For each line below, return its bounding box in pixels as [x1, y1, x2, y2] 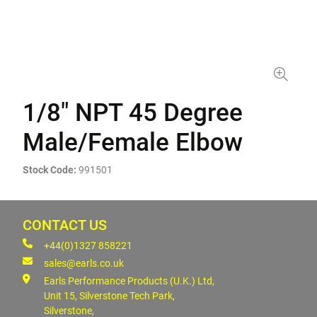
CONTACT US [23, 217, 107, 234]
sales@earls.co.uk [44, 258, 124, 269]
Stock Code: [23, 164, 76, 175]
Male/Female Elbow [23, 128, 243, 157]
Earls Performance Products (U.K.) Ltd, [44, 275, 214, 287]
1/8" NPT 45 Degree [23, 98, 243, 127]
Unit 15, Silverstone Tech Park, [44, 290, 175, 301]
